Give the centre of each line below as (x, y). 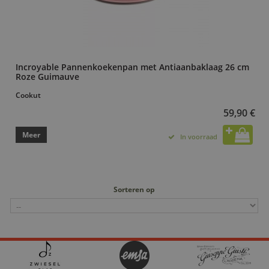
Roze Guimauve (47, 77)
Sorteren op (134, 189)
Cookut (28, 95)
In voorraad (199, 137)
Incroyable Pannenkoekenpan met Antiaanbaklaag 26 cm (132, 67)
